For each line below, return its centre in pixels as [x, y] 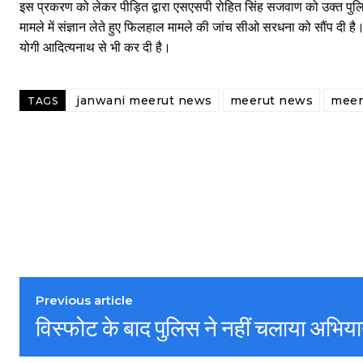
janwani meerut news [144, 100]
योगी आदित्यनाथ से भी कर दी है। [95, 47]
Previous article [84, 300]
